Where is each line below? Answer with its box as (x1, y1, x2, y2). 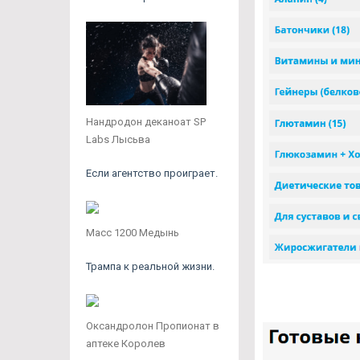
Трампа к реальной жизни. (86, 260, 215, 272)
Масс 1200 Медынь (86, 226, 179, 239)
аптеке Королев (86, 337, 166, 350)
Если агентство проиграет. (86, 166, 218, 179)
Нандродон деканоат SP (86, 115, 206, 128)
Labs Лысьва (86, 133, 150, 145)
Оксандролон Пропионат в (86, 319, 219, 332)
